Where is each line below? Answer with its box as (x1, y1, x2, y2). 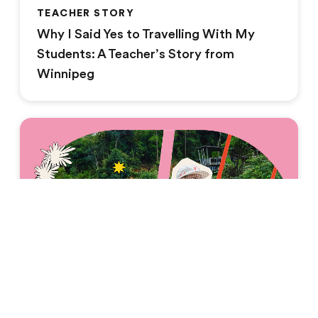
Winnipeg (37, 66, 94, 81)
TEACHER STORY (37, 6, 135, 18)
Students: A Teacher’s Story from (37, 46, 234, 61)
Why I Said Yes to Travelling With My (37, 26, 255, 41)
